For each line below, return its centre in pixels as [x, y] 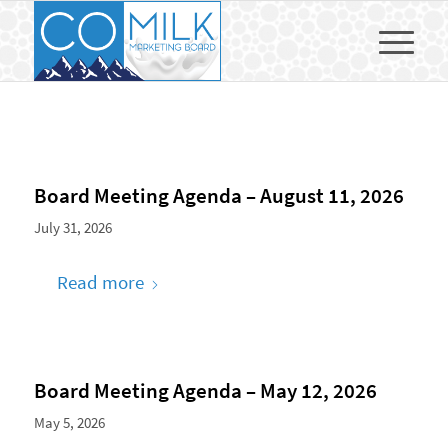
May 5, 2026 [69, 423]
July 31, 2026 [72, 227]
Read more [100, 282]
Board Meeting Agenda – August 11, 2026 [218, 195]
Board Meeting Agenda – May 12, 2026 [205, 391]
